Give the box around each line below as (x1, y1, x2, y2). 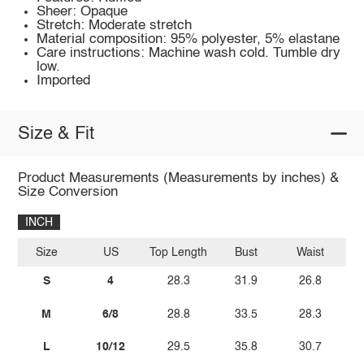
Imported (37, 74, 91, 89)
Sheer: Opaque (37, 5, 128, 19)
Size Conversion (17, 185, 118, 200)
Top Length (149, 246, 208, 258)
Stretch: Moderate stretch (37, 19, 193, 33)
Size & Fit (17, 124, 94, 143)
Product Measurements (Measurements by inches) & (17, 171, 339, 186)
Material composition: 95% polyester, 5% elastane (37, 32, 340, 47)
